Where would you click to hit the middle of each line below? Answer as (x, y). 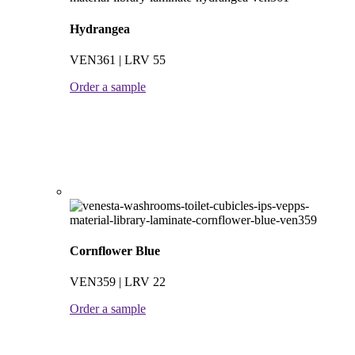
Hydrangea (100, 29)
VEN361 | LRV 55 (118, 59)
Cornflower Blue (115, 251)
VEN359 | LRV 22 (118, 282)
